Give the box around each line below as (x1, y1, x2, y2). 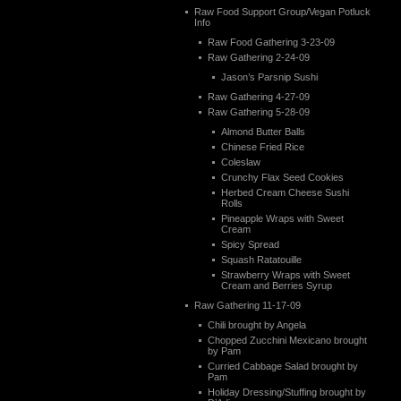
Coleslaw (221, 157, 260, 167)
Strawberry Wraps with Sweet (221, 269, 350, 280)
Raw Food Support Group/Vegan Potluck (194, 6, 371, 17)
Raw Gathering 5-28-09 (208, 107, 310, 117)
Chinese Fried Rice (221, 141, 304, 152)
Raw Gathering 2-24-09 (208, 52, 310, 63)
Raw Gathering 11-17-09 (194, 300, 301, 311)
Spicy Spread (221, 239, 279, 250)
